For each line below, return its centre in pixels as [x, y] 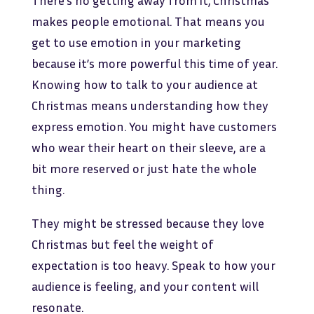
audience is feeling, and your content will [145, 286]
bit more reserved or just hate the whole [144, 169]
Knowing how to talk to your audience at [144, 84]
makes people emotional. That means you [148, 21]
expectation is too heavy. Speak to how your [153, 265]
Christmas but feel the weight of [122, 244]
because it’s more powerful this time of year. [154, 63]
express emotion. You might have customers [154, 127]
